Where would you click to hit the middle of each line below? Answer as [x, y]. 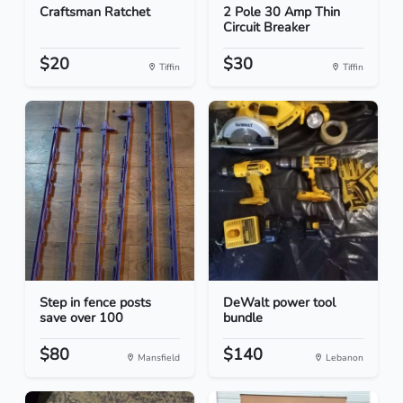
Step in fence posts [95, 303]
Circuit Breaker [266, 27]
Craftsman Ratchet [95, 12]
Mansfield [157, 358]
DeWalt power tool [279, 303]
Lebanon [343, 358]
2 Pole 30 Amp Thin [282, 12]
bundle [243, 318]
